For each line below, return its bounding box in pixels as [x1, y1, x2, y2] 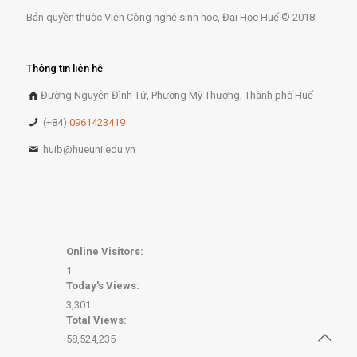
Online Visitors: [66, 245, 146, 257]
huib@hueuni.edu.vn [41, 143, 136, 155]
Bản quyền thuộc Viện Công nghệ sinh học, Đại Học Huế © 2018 [26, 11, 315, 23]
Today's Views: [66, 280, 142, 292]
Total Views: [66, 314, 129, 326]
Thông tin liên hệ [26, 62, 103, 74]
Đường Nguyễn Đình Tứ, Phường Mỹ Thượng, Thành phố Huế [41, 89, 314, 101]
